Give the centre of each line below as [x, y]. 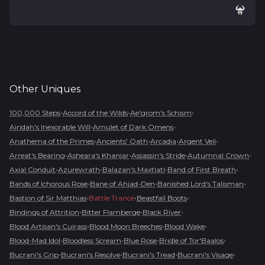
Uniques [61, 89]
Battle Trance [112, 198]
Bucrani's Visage [205, 254]
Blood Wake [185, 226]
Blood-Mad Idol [35, 240]
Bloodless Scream [92, 240]
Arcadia [163, 141]
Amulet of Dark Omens [133, 127]
